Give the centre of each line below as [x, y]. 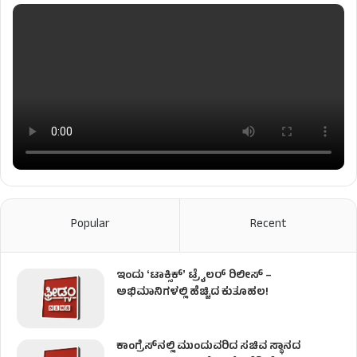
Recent [268, 226]
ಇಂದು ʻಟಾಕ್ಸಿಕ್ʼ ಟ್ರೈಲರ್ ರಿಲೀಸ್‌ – [194, 277]
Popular [90, 226]
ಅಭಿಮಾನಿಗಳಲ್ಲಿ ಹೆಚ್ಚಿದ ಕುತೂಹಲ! [192, 293]
